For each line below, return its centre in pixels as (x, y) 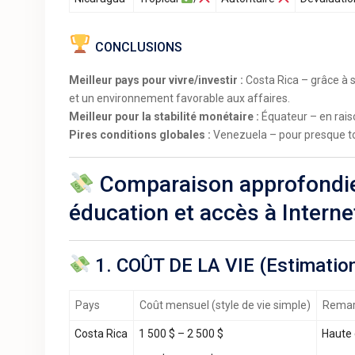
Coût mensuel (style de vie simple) (225, 305)
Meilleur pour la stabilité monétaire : (164, 116)
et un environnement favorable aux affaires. (179, 98)
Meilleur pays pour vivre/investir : (156, 80)
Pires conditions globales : (140, 135)
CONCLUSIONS (139, 47)
